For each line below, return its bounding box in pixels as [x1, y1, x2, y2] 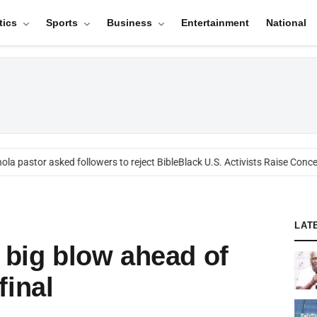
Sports [45, 17, 81, 28]
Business [106, 17, 155, 28]
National [265, 17, 306, 28]
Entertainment [180, 17, 249, 28]
